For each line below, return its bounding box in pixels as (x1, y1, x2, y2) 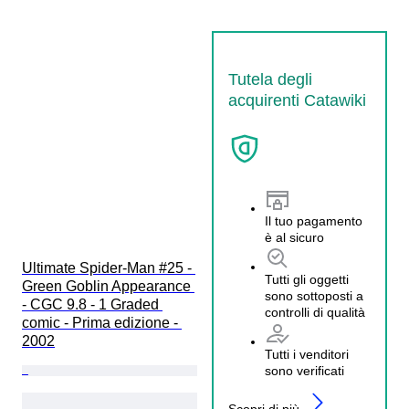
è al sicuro (265, 230, 324, 246)
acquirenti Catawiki (228, 90, 366, 110)
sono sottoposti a (265, 288, 363, 304)
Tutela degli (228, 69, 312, 89)
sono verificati (265, 363, 344, 379)
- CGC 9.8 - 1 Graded (22, 296, 163, 312)
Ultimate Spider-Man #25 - (22, 259, 195, 276)
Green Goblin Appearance (22, 278, 194, 294)
